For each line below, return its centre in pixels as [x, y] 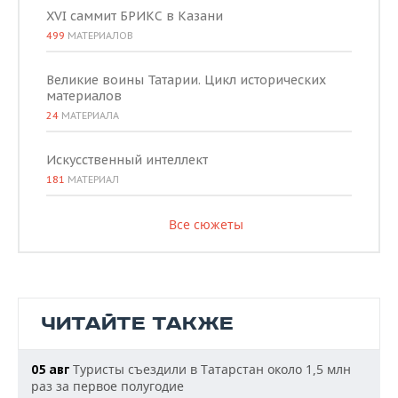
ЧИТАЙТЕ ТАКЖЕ [137, 324]
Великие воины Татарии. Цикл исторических [186, 80]
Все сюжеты [206, 224]
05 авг [50, 370]
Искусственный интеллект [127, 160]
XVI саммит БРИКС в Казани [135, 16]
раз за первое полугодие [107, 386]
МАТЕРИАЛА [89, 115]
